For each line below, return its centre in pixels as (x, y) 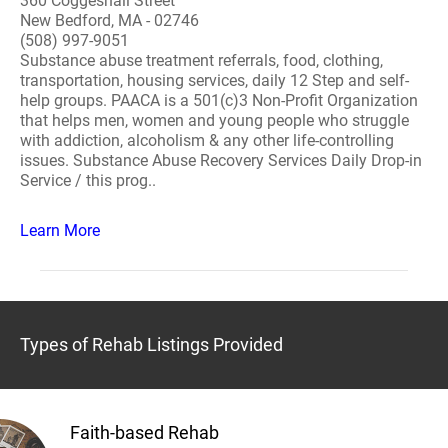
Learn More (60, 230)
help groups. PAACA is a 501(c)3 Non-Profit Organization (219, 100)
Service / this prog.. (88, 180)
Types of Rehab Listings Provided (151, 344)
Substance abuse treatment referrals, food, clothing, (201, 60)
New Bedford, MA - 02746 (109, 20)
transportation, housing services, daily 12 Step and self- (214, 80)
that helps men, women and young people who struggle (214, 120)
